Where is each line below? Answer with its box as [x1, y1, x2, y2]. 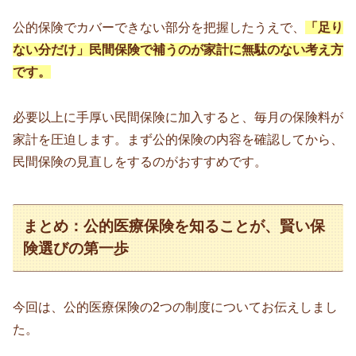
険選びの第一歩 [23, 240, 130, 257]
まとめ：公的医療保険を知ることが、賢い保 [23, 218, 326, 235]
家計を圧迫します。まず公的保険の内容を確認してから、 [13, 133, 343, 147]
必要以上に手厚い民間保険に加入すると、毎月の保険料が [13, 110, 343, 125]
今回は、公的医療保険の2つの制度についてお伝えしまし [13, 300, 338, 314]
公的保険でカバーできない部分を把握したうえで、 [13, 21, 305, 35]
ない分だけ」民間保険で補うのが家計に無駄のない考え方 [13, 43, 343, 57]
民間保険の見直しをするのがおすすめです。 [13, 155, 267, 169]
